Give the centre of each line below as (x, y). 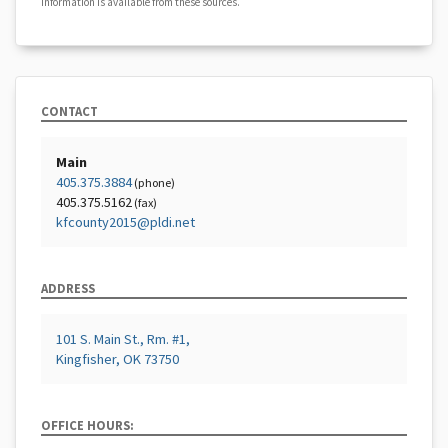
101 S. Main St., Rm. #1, (123, 339)
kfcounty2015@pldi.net (125, 222)
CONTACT (69, 111)
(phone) (153, 182)
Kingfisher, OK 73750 (117, 359)
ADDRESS (68, 288)
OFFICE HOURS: (87, 425)
